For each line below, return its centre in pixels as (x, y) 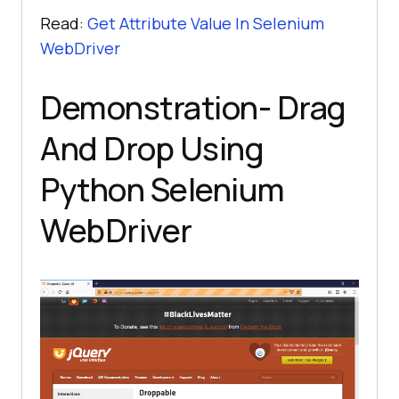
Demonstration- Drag (193, 108)
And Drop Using (152, 149)
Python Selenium (163, 190)
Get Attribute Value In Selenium (206, 24)
